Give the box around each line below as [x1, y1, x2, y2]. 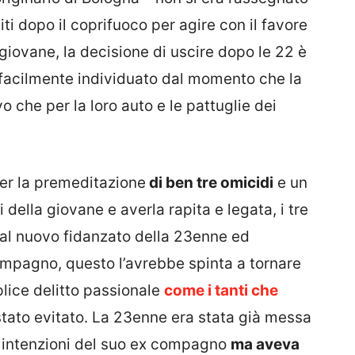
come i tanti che [164, 281, 278, 300]
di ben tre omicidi [146, 173, 273, 192]
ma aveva [231, 334, 300, 353]
